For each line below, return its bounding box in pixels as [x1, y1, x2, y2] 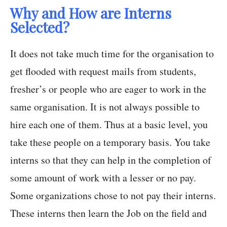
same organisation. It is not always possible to [10, 100, 200, 114]
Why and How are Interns [10, 4, 171, 23]
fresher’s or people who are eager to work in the [10, 82, 206, 96]
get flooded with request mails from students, [10, 64, 196, 79]
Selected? [10, 18, 69, 37]
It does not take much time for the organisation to [10, 47, 214, 61]
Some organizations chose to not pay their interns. [10, 188, 216, 203]
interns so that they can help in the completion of [10, 153, 211, 167]
